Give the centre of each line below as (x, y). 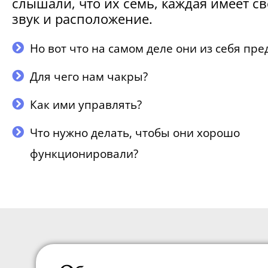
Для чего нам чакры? (89, 76)
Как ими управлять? (86, 104)
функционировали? (84, 153)
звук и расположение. (82, 18)
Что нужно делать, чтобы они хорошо (135, 133)
